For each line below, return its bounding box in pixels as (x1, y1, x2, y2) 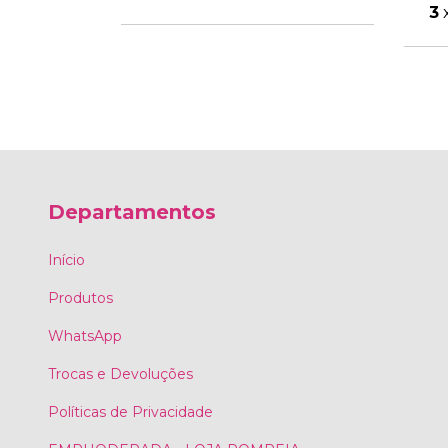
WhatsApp (48, 326, 122, 345)
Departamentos (48, 200, 216, 225)
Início (48, 250, 85, 269)
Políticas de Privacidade (48, 402, 213, 421)
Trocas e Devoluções (48, 364, 193, 383)
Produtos (48, 288, 113, 307)
